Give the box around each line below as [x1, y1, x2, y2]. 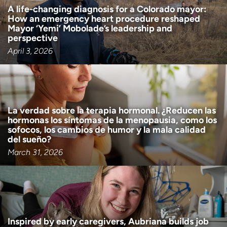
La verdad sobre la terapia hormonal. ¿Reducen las [8, 104, 216, 116]
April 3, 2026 [8, 46, 53, 56]
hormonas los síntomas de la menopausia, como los [8, 114, 217, 126]
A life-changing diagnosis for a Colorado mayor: [8, 3, 206, 15]
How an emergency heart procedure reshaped [8, 13, 200, 24]
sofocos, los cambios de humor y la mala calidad [8, 124, 206, 135]
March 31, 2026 [8, 147, 63, 157]
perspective [8, 32, 58, 44]
